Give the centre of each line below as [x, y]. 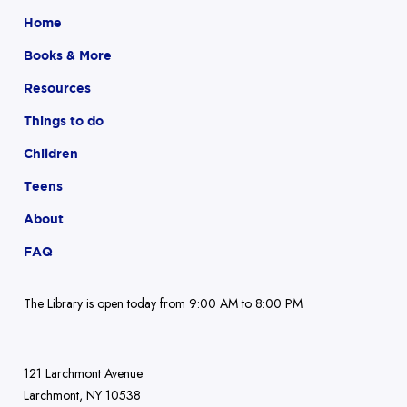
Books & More [68, 55]
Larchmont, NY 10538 [82, 396]
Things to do [64, 120]
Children [51, 153]
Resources [57, 88]
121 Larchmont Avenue [83, 374]
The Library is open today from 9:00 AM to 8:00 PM [163, 303]
